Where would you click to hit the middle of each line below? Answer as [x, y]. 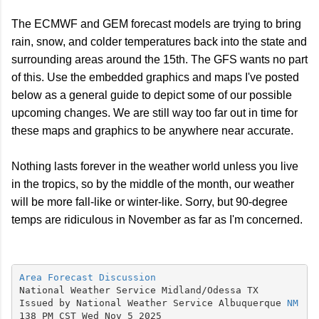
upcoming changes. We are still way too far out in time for [155, 113]
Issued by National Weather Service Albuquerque [153, 303]
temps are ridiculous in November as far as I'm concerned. [158, 219]
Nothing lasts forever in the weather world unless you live [155, 166]
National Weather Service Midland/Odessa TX [138, 291]
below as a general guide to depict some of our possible [152, 95]
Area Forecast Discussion [87, 278]
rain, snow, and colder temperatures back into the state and [159, 41]
